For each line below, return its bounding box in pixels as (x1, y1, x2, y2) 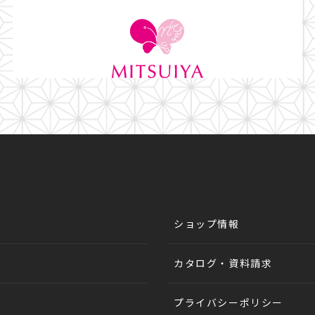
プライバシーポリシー (174, 295, 283, 309)
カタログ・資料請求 (174, 255, 273, 270)
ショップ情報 (174, 216, 240, 231)
